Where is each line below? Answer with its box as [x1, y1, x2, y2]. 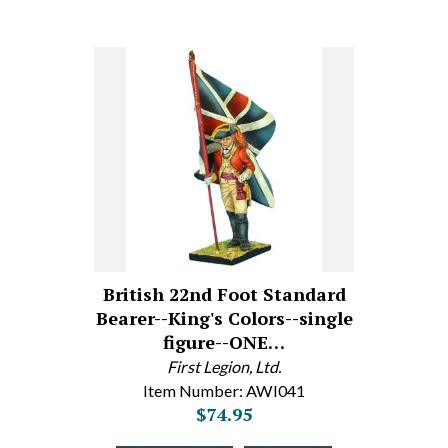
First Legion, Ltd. [167, 357, 281, 376]
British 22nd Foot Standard [102, 282, 346, 306]
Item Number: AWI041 [143, 381, 305, 400]
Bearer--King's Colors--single [95, 306, 353, 330]
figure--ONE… [163, 330, 285, 354]
